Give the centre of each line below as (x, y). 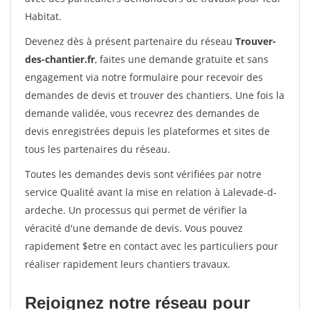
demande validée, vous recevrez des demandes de (142, 113)
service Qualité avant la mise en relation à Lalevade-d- (151, 192)
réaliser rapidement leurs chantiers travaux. (128, 264)
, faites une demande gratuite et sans (182, 59)
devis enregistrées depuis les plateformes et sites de (147, 131)
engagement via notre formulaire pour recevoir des (144, 77)
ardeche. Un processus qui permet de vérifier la (136, 210)
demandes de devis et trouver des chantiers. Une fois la (155, 95)
